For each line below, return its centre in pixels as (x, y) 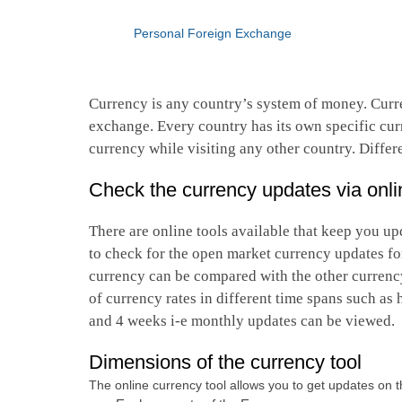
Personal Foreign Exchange (212, 34)
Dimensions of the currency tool (225, 363)
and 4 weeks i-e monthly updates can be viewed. (241, 321)
